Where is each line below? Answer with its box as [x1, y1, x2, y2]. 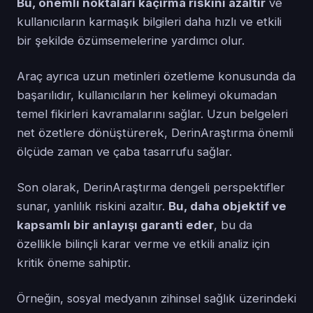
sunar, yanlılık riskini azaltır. [17, 198, 168, 213]
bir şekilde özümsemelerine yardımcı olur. [17, 33, 245, 48]
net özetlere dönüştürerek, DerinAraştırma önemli [17, 125, 293, 140]
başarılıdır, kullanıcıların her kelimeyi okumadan [17, 87, 277, 102]
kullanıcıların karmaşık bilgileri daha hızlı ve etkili [17, 14, 282, 29]
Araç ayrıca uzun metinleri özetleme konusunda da [17, 68, 296, 83]
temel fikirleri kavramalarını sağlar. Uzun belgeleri [17, 106, 288, 121]
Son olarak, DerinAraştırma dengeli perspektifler [17, 180, 285, 194]
